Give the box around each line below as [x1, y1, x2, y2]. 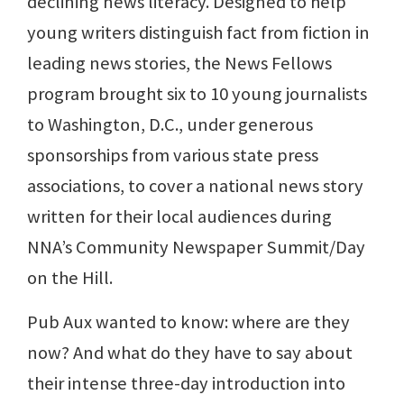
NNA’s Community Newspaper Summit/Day [27, 234, 365, 259]
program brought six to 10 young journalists [27, 81, 367, 106]
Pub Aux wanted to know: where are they [27, 309, 350, 334]
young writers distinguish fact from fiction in [27, 20, 370, 44]
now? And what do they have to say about [27, 340, 353, 364]
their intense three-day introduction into [27, 371, 345, 395]
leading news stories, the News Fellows [27, 50, 332, 75]
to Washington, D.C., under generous [27, 112, 313, 136]
